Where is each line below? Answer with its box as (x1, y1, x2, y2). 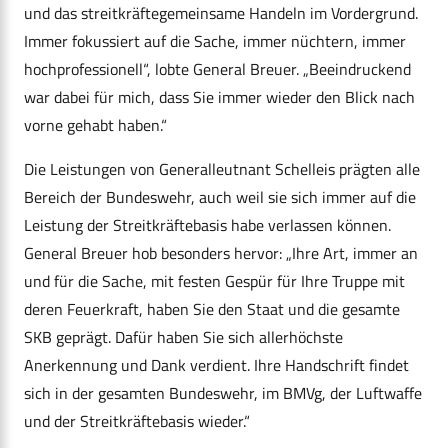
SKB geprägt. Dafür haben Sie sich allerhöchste (24, 325, 343, 350)
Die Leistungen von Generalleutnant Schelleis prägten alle (24, 157, 420, 182)
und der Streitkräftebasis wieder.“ (24, 409, 250, 434)
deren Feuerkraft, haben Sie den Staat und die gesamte (24, 297, 400, 322)
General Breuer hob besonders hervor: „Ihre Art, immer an (24, 241, 418, 266)
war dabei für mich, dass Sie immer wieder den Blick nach (24, 85, 415, 110)
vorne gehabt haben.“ (24, 113, 167, 138)
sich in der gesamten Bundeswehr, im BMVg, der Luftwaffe (24, 381, 422, 406)
